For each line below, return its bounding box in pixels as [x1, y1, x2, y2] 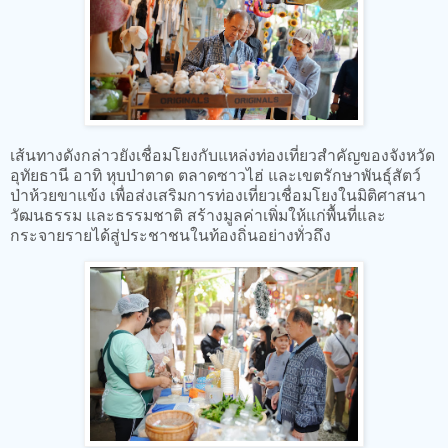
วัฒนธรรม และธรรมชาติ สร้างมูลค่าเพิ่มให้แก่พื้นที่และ [10, 204, 386, 226]
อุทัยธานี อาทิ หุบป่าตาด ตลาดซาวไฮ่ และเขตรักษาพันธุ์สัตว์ [10, 164, 421, 186]
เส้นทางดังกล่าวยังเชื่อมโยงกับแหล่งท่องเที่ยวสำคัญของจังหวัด [10, 144, 435, 166]
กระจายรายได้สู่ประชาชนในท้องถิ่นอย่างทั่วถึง [10, 224, 331, 246]
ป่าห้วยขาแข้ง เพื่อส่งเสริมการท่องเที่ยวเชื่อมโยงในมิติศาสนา [10, 184, 426, 206]
